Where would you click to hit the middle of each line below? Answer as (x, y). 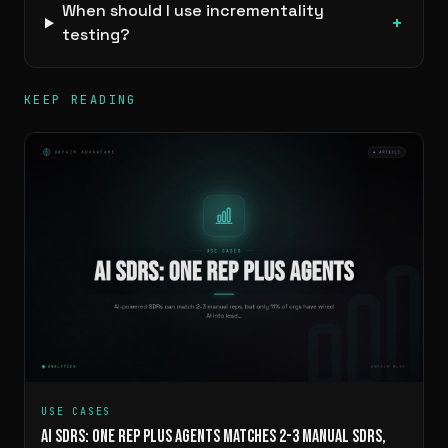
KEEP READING (80, 100)
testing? (95, 35)
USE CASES (76, 411)
